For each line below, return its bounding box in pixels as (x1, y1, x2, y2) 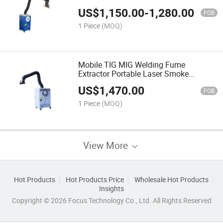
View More (83, 138, 130, 151)
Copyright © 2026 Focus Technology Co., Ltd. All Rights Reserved (11, 196, 212, 205)
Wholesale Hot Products (134, 175, 209, 184)
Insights (99, 184, 124, 193)
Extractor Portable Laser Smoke (78, 68, 189, 79)
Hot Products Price (65, 175, 124, 184)
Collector (78, 77, 110, 88)
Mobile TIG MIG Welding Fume (78, 59, 186, 70)
